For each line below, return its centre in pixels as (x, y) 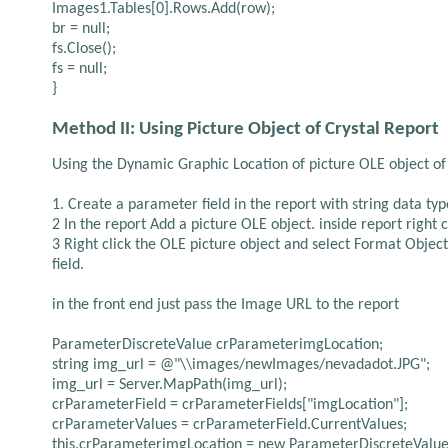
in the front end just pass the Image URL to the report (225, 305)
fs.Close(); (84, 49)
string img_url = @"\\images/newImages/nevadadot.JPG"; (241, 365)
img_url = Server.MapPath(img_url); (169, 385)
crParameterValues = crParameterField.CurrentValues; (229, 425)
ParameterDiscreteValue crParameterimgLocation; (217, 345)
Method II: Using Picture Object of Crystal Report (245, 129)
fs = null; (79, 69)
